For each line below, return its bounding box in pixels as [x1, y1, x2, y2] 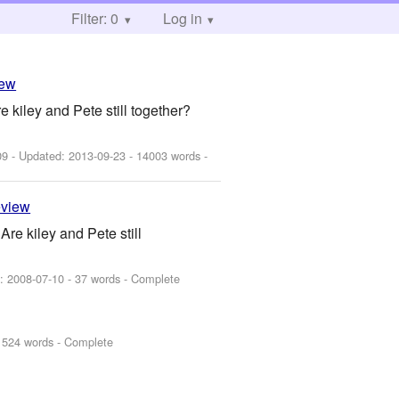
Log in [162, 8, 202, 28]
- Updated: [8, 146, 69, 164]
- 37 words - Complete [64, 270, 181, 288]
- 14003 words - [126, 146, 208, 164]
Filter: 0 [71, 8, 118, 28]
